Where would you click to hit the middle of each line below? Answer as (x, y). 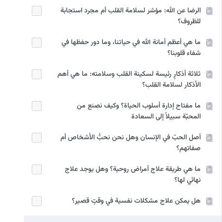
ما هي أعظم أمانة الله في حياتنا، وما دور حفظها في (131, 43)
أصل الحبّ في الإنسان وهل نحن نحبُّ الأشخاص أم (131, 138)
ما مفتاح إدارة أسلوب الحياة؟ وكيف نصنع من (139, 106)
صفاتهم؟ (189, 149)
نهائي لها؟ (188, 180)
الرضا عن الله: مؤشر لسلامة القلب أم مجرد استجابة (131, 11)
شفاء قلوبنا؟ (184, 54)
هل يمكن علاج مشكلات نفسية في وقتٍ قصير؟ (136, 201)
